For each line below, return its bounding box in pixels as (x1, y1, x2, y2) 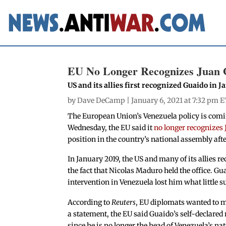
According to (68, 198, 112, 207)
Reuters (111, 198, 136, 207)
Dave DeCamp (77, 95, 126, 105)
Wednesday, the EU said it (68, 123, 154, 132)
